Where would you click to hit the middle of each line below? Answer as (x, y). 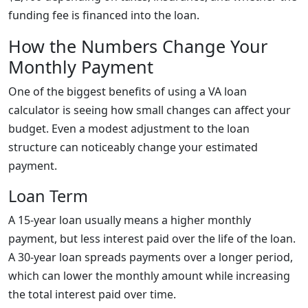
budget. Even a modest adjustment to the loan (129, 129)
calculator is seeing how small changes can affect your (150, 110)
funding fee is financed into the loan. (104, 15)
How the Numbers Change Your (138, 46)
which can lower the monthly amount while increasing (149, 276)
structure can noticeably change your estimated (133, 147)
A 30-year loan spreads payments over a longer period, (151, 257)
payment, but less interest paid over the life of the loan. (152, 239)
